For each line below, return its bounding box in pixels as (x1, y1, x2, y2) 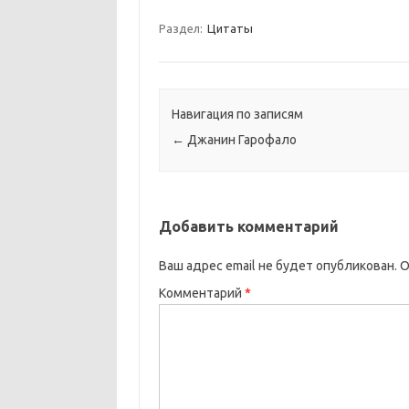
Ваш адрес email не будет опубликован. (158, 258, 397, 274)
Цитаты (206, 22, 253, 35)
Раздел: (158, 22, 205, 35)
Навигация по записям (171, 107, 303, 122)
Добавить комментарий (158, 218, 339, 236)
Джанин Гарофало (184, 132, 297, 148)
